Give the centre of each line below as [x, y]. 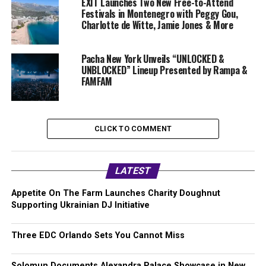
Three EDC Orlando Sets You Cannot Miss [98, 236]
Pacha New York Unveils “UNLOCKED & [153, 59]
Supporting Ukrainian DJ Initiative [80, 205]
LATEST [133, 171]
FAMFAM [96, 82]
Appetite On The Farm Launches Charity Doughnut [115, 194]
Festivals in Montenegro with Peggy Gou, [159, 14]
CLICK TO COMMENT [133, 129]
